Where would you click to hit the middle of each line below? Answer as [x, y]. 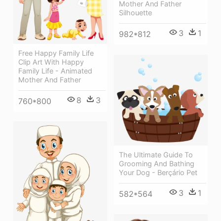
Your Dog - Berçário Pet [158, 172]
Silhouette [135, 13]
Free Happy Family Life [56, 53]
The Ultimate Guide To [156, 154]
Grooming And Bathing [157, 163]
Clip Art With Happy [51, 62]
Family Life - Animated [55, 71]
